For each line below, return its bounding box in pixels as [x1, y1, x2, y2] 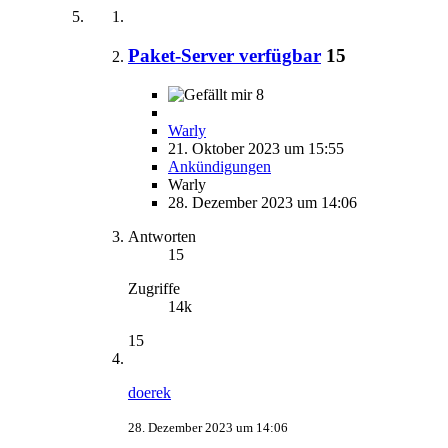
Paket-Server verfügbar [128, 44, 321, 66]
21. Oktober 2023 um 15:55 [168, 139, 344, 157]
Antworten [128, 227, 196, 245]
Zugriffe [128, 279, 180, 297]
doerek [128, 383, 171, 401]
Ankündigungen [168, 157, 271, 175]
